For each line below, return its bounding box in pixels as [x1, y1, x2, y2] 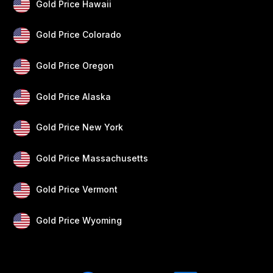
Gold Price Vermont [36, 183, 118, 194]
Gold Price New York [36, 122, 124, 133]
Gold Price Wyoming [36, 214, 122, 225]
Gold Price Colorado [36, 29, 122, 40]
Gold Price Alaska [36, 91, 112, 102]
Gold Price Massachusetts [36, 153, 149, 164]
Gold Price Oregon [36, 60, 115, 71]
